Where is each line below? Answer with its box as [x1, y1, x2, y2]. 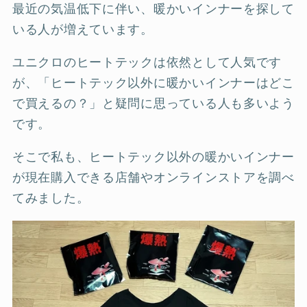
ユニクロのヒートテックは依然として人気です [12, 54, 282, 70]
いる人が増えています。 [12, 21, 153, 37]
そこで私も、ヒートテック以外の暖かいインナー [12, 149, 295, 164]
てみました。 [12, 190, 90, 206]
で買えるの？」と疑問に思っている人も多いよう [12, 95, 295, 111]
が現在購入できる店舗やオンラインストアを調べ [12, 169, 295, 185]
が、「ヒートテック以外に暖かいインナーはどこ [12, 75, 295, 90]
